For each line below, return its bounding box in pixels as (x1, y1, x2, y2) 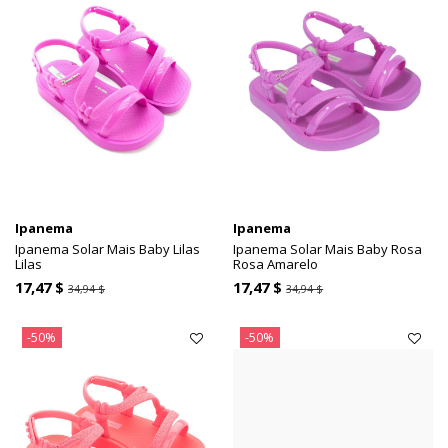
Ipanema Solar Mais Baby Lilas (15, 240, 200, 259)
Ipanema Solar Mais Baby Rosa (233, 240, 423, 259)
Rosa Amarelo (233, 255, 319, 274)
